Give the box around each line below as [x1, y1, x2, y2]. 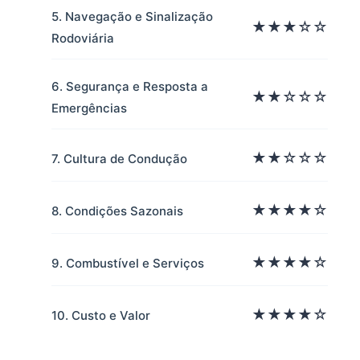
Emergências [51, 100, 127, 116]
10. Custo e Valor [51, 307, 150, 323]
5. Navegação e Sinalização [51, 9, 213, 24]
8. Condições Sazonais [51, 202, 183, 219]
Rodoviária [51, 31, 114, 46]
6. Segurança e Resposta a [51, 79, 208, 94]
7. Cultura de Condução [51, 150, 187, 166]
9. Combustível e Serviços [51, 255, 204, 271]
